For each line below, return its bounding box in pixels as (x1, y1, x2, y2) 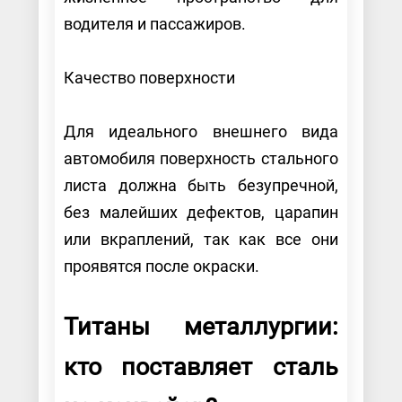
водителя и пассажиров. (63, 13, 249, 33)
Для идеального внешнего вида (63, 121, 339, 141)
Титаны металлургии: (63, 311, 339, 341)
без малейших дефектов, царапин (63, 202, 339, 222)
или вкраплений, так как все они (63, 229, 339, 249)
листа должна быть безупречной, (63, 175, 339, 195)
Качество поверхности (63, 67, 239, 87)
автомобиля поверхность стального (63, 148, 339, 168)
